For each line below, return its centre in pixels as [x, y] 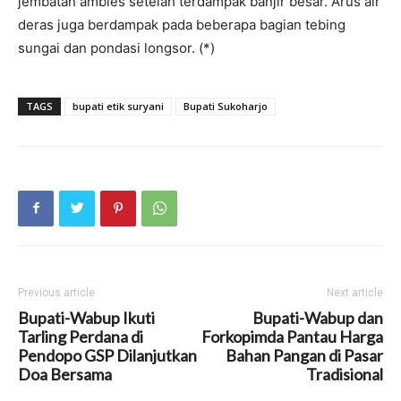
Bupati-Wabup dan [318, 317]
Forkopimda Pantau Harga [292, 336]
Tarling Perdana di [81, 336]
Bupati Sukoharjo [226, 106]
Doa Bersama [65, 374]
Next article [355, 292]
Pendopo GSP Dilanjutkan [107, 355]
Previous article [56, 292]
